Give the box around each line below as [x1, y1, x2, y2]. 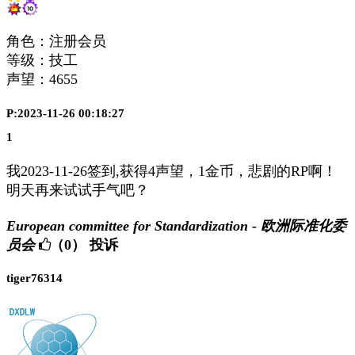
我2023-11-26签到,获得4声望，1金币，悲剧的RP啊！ [6, 163, 337, 180]
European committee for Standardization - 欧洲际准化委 [6, 218, 346, 235]
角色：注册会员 [6, 33, 106, 50]
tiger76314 [6, 272, 63, 285]
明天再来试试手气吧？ [6, 182, 149, 199]
